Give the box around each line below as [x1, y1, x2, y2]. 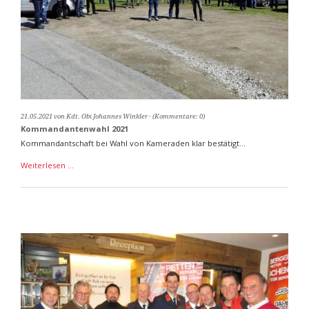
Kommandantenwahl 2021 [20, 123, 128, 134]
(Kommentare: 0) [152, 112, 205, 121]
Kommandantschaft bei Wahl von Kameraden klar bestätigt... [20, 138, 246, 149]
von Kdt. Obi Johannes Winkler [53, 112, 149, 121]
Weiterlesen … [20, 159, 74, 170]
